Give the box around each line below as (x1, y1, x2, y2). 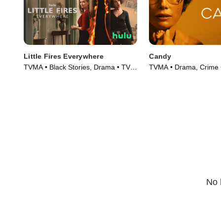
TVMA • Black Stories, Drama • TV (24, 63, 130, 72)
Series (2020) (24, 73, 66, 81)
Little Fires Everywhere (24, 52, 104, 61)
